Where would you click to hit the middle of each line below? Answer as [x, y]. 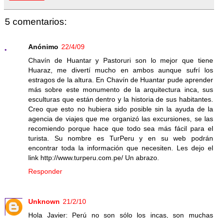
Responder [45, 172]
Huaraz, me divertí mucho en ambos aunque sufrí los [121, 70]
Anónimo [43, 47]
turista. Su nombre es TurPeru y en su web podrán [121, 138]
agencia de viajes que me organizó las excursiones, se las [121, 119]
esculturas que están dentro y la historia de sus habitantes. [121, 100]
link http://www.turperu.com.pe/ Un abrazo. [94, 158]
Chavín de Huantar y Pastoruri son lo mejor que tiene [121, 61]
